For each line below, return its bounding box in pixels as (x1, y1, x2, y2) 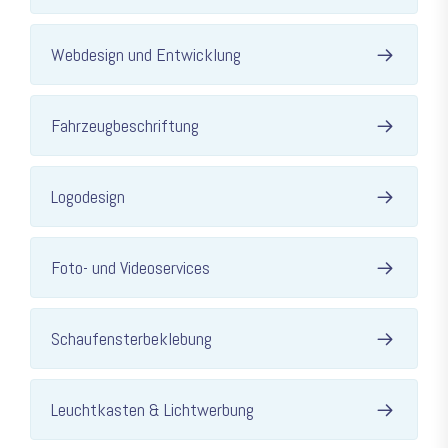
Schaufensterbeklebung (51, 327, 212, 351)
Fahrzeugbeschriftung (51, 114, 199, 138)
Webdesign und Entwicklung (51, 43, 241, 67)
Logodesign (51, 185, 125, 209)
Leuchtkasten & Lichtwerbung (51, 398, 254, 422)
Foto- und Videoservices (51, 256, 210, 280)
